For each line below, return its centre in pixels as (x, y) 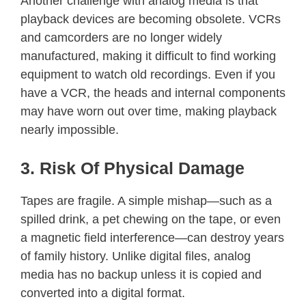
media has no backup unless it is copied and (141, 274)
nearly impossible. (70, 129)
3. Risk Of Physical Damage (133, 168)
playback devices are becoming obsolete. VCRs (151, 19)
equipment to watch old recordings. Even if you (148, 74)
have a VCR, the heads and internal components (153, 93)
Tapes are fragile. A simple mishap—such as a (146, 200)
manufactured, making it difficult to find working (148, 56)
